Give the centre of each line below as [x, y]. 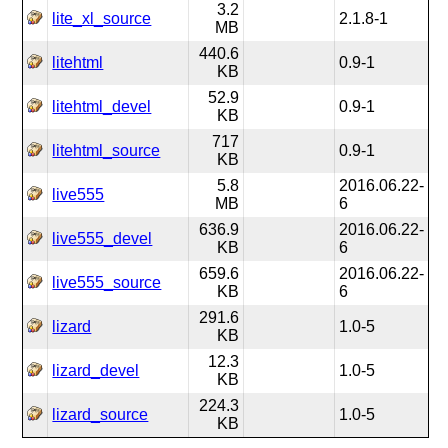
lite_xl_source [102, 18]
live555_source [107, 282]
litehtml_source [106, 150]
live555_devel [102, 238]
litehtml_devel [102, 106]
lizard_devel [96, 370]
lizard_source [100, 414]
